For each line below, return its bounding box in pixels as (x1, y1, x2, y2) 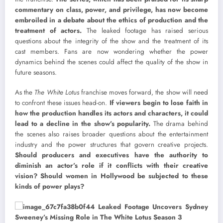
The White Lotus (34, 88, 79, 98)
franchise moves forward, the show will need (79, 88, 209, 98)
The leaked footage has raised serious (82, 26, 208, 36)
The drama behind (150, 119, 209, 129)
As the (15, 88, 35, 98)
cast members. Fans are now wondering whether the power (15, 47, 208, 57)
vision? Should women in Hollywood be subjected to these (15, 171, 208, 181)
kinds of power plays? (15, 182, 84, 192)
